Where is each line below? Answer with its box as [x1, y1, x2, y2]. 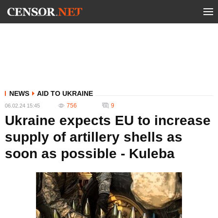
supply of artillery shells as [5, 129, 182, 145]
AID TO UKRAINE [37, 90, 93, 97]
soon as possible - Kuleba [5, 146, 175, 161]
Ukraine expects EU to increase [5, 113, 211, 128]
